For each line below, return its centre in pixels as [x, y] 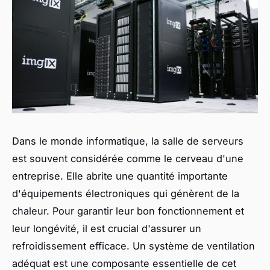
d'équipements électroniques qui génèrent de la [126, 193]
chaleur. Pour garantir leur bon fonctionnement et [128, 211]
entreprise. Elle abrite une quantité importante [120, 176]
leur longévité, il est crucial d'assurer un [107, 228]
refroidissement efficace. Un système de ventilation [133, 246]
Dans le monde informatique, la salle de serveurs [128, 141]
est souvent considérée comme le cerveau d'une [128, 158]
